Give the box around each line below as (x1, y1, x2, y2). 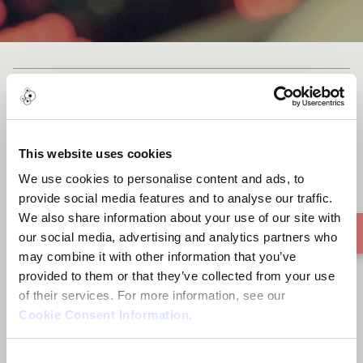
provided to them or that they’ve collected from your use (19, 269, 335, 283)
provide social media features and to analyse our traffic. (19, 191, 333, 205)
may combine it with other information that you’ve (19, 250, 297, 263)
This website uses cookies (19, 146, 173, 160)
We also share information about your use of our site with (19, 211, 341, 224)
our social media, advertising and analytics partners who (19, 230, 337, 244)
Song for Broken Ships (58, 83, 305, 116)
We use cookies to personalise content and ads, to (19, 172, 305, 186)
